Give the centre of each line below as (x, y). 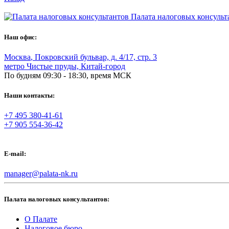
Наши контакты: (29, 95)
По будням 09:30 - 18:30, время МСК (68, 75)
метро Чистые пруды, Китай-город (65, 66)
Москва (17, 57)
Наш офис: (20, 37)
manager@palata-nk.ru (41, 174)
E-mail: (15, 154)
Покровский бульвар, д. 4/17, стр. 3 (96, 57)
